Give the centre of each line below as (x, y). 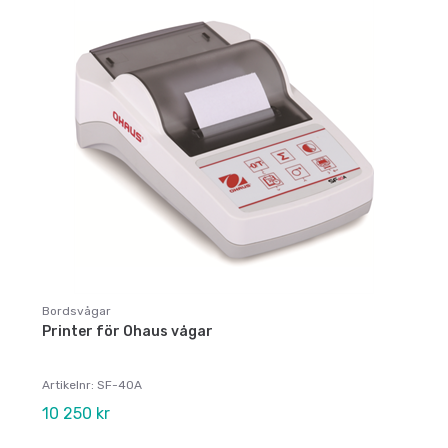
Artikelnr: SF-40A (92, 385)
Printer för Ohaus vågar (127, 332)
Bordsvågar (76, 311)
